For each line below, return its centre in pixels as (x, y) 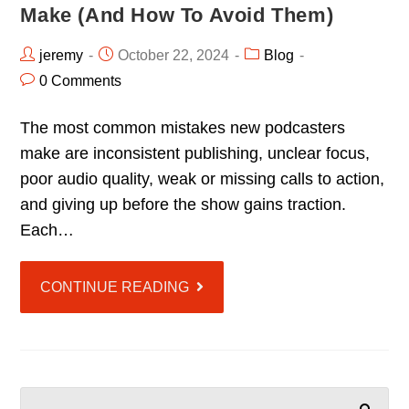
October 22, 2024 (174, 56)
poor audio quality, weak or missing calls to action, (203, 179)
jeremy (62, 56)
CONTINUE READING (115, 288)
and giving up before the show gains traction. (184, 205)
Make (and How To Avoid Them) (177, 16)
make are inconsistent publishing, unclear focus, (195, 154)
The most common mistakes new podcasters (183, 128)
